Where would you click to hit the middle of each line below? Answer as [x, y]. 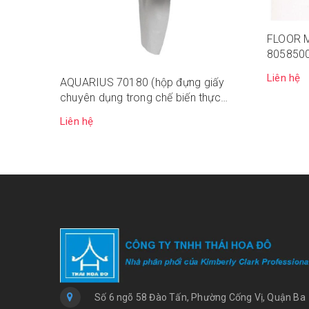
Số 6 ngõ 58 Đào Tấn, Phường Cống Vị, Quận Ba [200, 297]
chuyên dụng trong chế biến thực [140, 98]
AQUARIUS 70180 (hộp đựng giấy [142, 83]
